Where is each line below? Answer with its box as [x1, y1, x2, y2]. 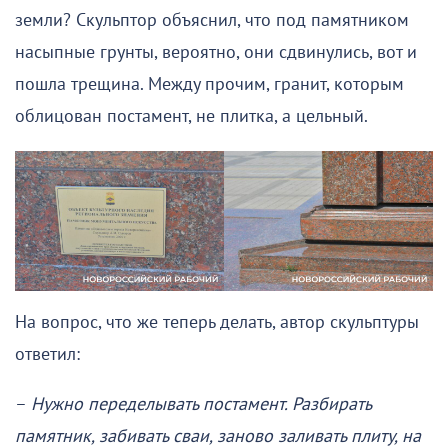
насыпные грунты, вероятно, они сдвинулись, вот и [15, 42, 417, 64]
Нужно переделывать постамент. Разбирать [31, 393, 371, 415]
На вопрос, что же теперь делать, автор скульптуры [15, 311, 419, 333]
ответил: [15, 343, 80, 365]
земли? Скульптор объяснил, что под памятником [15, 10, 409, 32]
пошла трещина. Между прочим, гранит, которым [15, 74, 404, 96]
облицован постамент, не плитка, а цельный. [15, 106, 368, 128]
